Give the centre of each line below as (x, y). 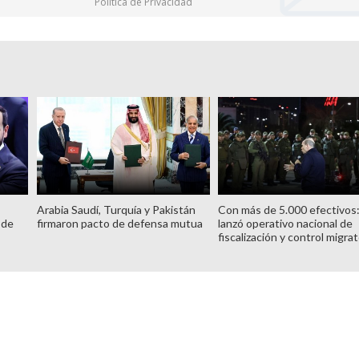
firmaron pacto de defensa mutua (119, 223)
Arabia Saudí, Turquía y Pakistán (116, 209)
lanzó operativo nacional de (286, 223)
